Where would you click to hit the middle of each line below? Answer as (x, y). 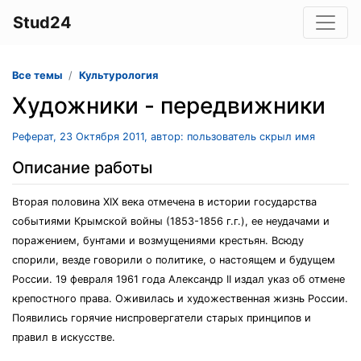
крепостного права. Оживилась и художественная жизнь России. (180, 299)
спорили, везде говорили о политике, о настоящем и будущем (174, 260)
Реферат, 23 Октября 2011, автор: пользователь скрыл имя (164, 137)
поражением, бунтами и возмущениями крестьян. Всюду (158, 241)
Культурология (118, 75)
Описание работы (82, 168)
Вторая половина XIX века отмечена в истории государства (164, 202)
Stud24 (42, 23)
